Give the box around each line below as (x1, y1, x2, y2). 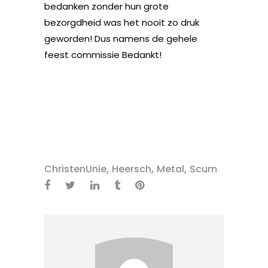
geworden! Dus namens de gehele (44, 32, 197, 45)
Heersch (112, 162, 151, 176)
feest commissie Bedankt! (44, 48, 162, 61)
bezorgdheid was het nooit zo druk (44, 16, 199, 29)
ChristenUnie (44, 162, 106, 176)
